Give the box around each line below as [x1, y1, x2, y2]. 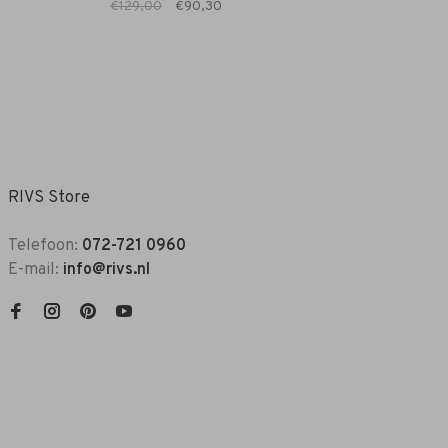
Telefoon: [8, 236, 82, 257]
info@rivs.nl [63, 260, 150, 281]
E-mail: [8, 260, 63, 281]
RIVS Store [8, 188, 90, 209]
